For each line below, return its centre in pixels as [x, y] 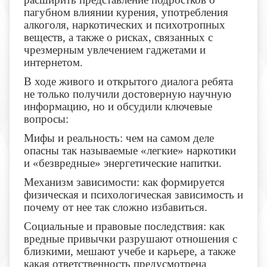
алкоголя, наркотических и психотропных [125, 25]
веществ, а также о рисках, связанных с [118, 38]
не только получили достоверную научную [128, 94]
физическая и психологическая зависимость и [133, 195]
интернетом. [53, 63]
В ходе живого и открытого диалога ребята [128, 82]
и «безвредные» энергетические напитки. [123, 163]
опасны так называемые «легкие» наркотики [130, 151]
